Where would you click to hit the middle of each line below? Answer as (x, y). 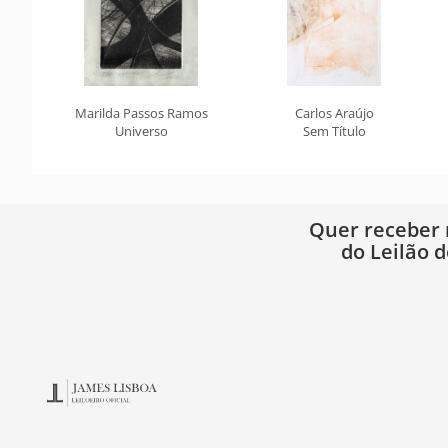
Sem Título (334, 131)
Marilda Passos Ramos (141, 113)
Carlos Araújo (334, 113)
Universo (141, 131)
